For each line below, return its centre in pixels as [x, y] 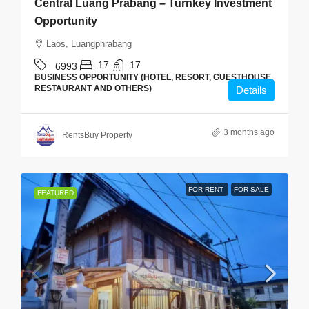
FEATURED [56, 193]
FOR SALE [251, 189]
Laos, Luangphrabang [89, 44]
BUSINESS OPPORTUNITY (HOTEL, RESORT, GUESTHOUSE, [154, 77]
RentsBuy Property [97, 135]
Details [251, 90]
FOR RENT [207, 189]
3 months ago [249, 132]
